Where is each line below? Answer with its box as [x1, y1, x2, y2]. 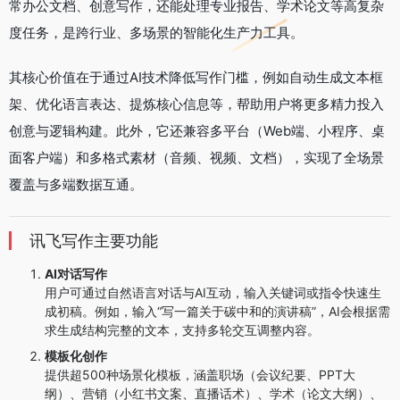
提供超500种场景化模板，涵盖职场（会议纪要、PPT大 [45, 367, 355, 383]
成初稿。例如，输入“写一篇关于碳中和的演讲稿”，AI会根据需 [45, 304, 390, 320]
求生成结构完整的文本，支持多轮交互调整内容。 [45, 322, 320, 338]
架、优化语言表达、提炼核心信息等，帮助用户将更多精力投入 [9, 96, 384, 113]
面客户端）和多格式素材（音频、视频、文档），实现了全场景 [9, 149, 384, 167]
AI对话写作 [45, 266, 107, 282]
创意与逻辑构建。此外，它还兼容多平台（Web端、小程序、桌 [9, 122, 385, 140]
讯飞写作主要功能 [29, 231, 158, 251]
